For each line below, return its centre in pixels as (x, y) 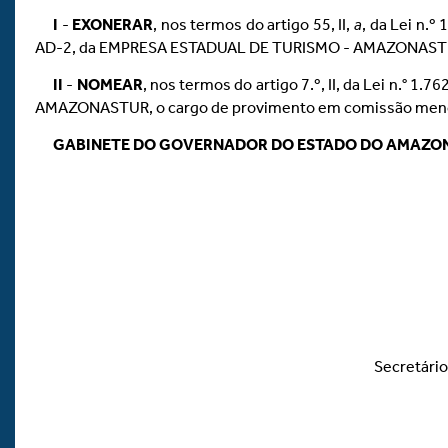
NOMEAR (109, 84)
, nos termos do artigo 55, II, (253, 24)
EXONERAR (113, 24)
